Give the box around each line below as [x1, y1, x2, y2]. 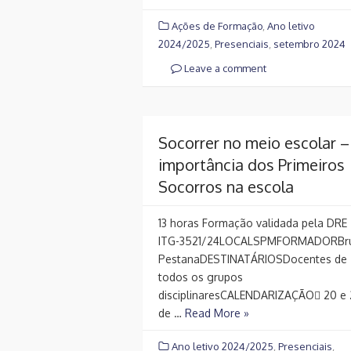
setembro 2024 [273, 37, 346, 50]
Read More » [185, 306, 249, 320]
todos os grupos [158, 270, 243, 284]
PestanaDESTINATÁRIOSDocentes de [158, 252, 347, 266]
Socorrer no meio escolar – [158, 132, 349, 154]
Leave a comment [182, 61, 266, 74]
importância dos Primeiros [158, 154, 345, 175]
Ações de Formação [172, 19, 262, 32]
